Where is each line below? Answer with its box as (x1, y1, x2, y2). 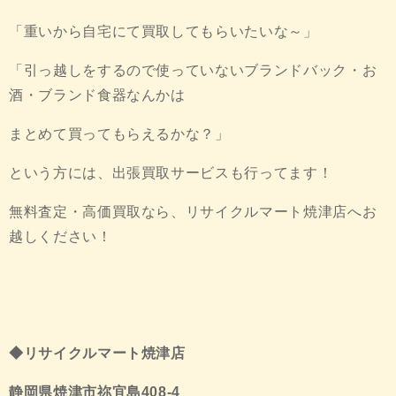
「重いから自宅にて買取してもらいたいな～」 (9, 24, 318, 40)
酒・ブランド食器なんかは (9, 88, 186, 103)
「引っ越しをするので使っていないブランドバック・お (9, 63, 377, 79)
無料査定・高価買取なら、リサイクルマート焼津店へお (9, 204, 377, 220)
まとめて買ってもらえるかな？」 (9, 126, 230, 142)
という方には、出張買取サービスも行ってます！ (9, 165, 333, 181)
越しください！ (9, 229, 112, 245)
